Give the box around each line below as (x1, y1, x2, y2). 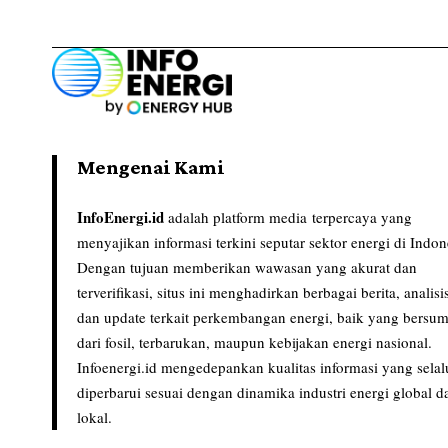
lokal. (77, 407, 112, 428)
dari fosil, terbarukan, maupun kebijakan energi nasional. (77, 332, 432, 353)
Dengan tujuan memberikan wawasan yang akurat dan (77, 257, 417, 278)
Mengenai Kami (77, 155, 225, 180)
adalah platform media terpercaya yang (168, 207, 412, 228)
